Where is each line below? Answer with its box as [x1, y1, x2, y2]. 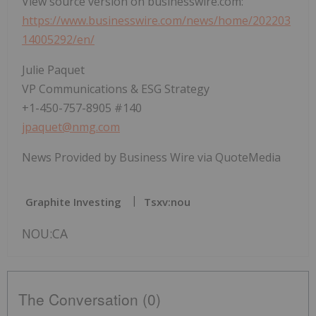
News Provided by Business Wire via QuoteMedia [22, 150, 281, 166]
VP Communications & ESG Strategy [22, 81, 209, 97]
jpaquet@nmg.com [22, 119, 120, 135]
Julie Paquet [22, 62, 85, 78]
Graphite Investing [25, 195, 121, 209]
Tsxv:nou [144, 195, 190, 209]
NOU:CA [22, 225, 68, 243]
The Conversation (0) [18, 288, 161, 310]
